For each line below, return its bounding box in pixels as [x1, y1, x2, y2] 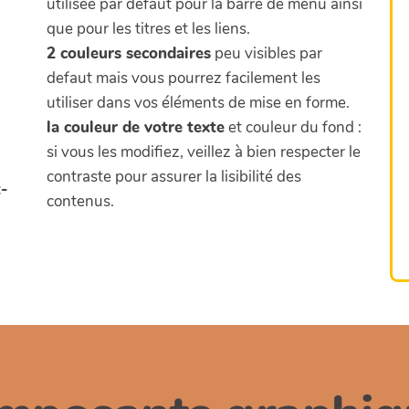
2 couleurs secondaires [46, 43, 211, 65]
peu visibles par [210, 43, 322, 65]
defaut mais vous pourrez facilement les [46, 68, 320, 89]
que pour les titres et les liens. [46, 18, 250, 40]
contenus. [46, 191, 114, 213]
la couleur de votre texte [46, 117, 225, 139]
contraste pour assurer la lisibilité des [46, 166, 301, 188]
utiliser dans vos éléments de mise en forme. [46, 92, 350, 114]
